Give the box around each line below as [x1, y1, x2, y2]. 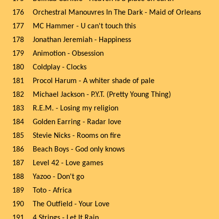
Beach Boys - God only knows [33, 146, 125, 153]
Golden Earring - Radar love [33, 118, 121, 126]
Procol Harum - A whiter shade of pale [33, 77, 154, 85]
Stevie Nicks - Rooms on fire [33, 132, 121, 140]
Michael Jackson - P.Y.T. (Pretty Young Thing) [33, 91, 171, 99]
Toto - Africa [33, 187, 72, 195]
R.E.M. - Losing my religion [33, 105, 118, 112]
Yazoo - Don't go [33, 173, 84, 181]
